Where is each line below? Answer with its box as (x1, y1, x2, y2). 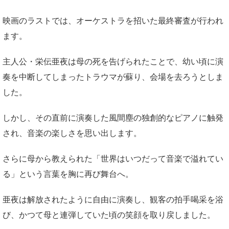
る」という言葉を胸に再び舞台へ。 (3, 170, 133, 179)
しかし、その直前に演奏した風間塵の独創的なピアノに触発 (3, 113, 223, 123)
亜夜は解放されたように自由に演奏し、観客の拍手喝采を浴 (3, 195, 223, 204)
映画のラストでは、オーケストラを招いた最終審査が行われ (3, 16, 223, 26)
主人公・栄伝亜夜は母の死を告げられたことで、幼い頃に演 (3, 57, 223, 66)
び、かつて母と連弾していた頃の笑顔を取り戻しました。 (3, 211, 215, 220)
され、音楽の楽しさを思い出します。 (3, 129, 142, 138)
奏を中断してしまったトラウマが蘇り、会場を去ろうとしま (3, 73, 223, 82)
